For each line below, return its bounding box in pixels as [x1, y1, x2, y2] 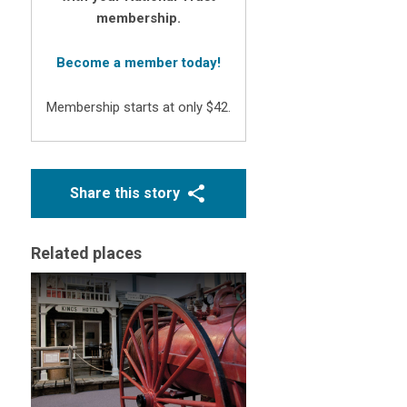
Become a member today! [55, 55, 221, 71]
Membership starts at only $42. [45, 99, 231, 115]
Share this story [69, 184, 180, 202]
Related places [31, 243, 143, 263]
